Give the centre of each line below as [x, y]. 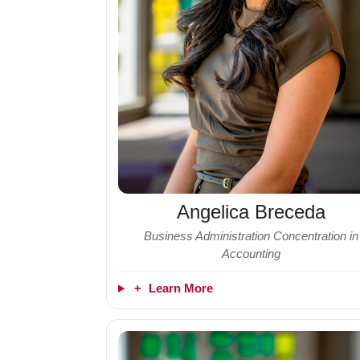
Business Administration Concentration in [251, 236]
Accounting [251, 254]
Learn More [179, 288]
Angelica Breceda [251, 212]
